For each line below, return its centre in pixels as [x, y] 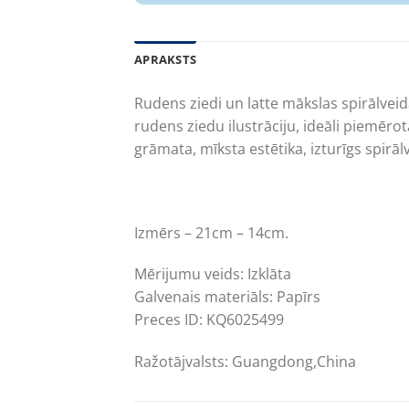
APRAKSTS [166, 59]
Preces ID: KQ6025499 [209, 320]
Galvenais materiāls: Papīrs [227, 297]
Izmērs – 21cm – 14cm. [211, 232]
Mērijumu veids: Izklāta [213, 274]
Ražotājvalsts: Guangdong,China [245, 362]
